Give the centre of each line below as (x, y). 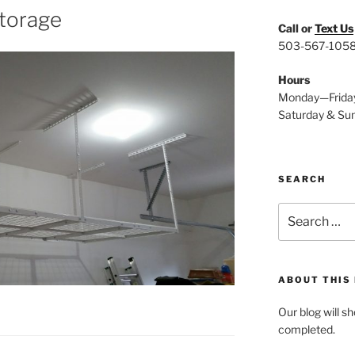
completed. (306, 330)
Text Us (334, 28)
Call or (296, 28)
